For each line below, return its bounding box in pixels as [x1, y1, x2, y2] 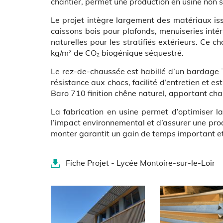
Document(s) [50, 153, 87, 161]
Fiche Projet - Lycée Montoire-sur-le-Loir [66, 158, 215, 168]
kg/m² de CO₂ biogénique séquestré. [51, 48, 184, 58]
